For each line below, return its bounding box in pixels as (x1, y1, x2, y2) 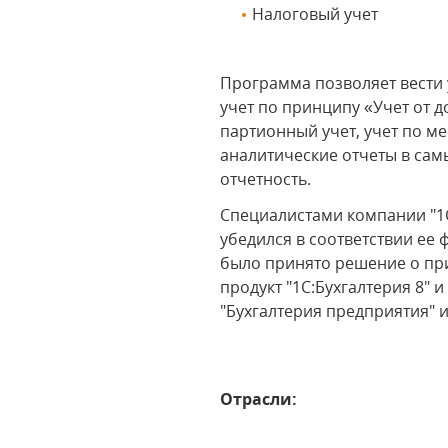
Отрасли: (220, 388, 298, 410)
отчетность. (220, 168, 312, 190)
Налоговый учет (252, 3, 379, 25)
